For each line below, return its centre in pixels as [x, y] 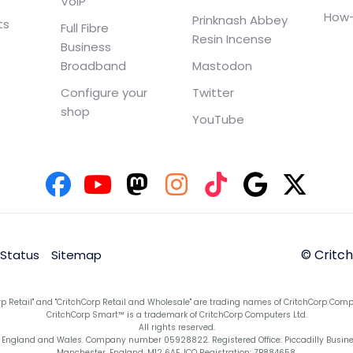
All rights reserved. [176, 328]
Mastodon [222, 66]
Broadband [94, 66]
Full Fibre [85, 28]
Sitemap [76, 255]
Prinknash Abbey [240, 20]
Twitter [213, 93]
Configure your [104, 93]
